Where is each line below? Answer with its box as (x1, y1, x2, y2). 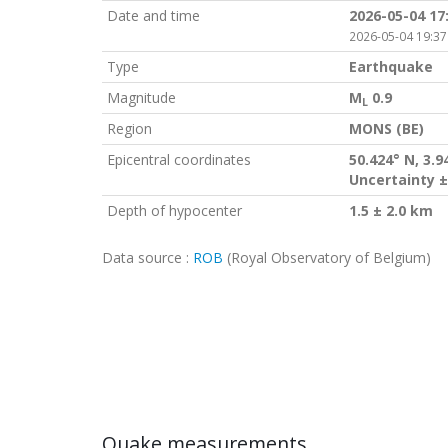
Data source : (102, 248, 193, 267)
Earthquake (349, 57, 433, 76)
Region (107, 119, 152, 138)
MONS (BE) (349, 119, 424, 138)
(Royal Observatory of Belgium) (223, 248, 431, 267)
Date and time (107, 6, 200, 25)
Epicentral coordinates (107, 150, 251, 169)
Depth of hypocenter (107, 201, 242, 220)
